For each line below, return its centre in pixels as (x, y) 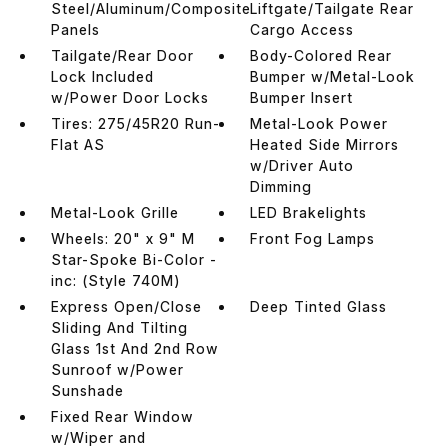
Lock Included (102, 76)
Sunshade (87, 390)
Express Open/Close (126, 306)
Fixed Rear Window (122, 416)
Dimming (281, 186)
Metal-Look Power (319, 123)
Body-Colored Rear (321, 55)
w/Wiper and (98, 437)
